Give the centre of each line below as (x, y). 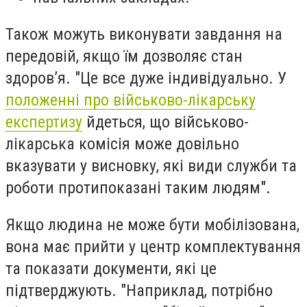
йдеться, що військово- (165, 122)
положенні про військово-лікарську (131, 100)
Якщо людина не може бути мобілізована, (152, 224)
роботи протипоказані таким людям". (138, 187)
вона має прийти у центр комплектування (153, 246)
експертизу (44, 122)
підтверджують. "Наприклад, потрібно (139, 290)
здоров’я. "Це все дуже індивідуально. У (146, 78)
